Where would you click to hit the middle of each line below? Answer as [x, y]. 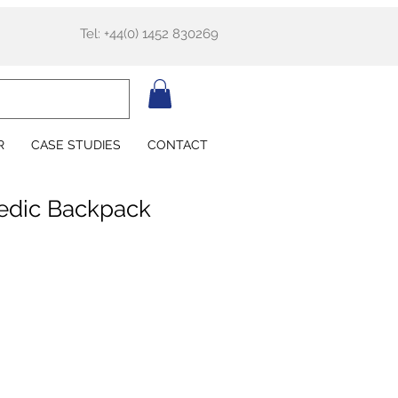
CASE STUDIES [76, 145]
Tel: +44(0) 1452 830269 [149, 34]
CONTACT [178, 145]
